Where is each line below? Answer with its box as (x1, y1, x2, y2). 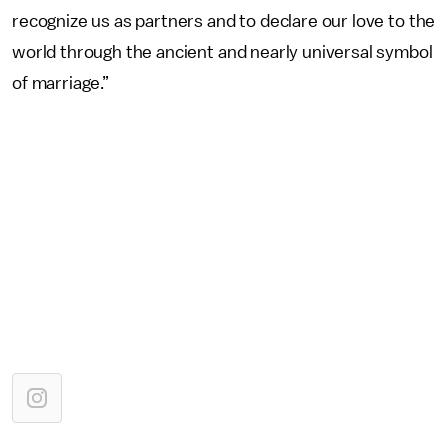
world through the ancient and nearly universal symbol (12, 43, 433, 61)
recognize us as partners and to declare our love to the (12, 12, 436, 30)
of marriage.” (12, 74, 109, 92)
